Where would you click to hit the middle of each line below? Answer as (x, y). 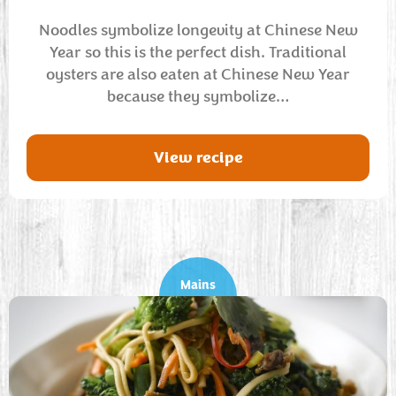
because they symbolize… (198, 96)
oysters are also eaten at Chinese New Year (198, 74)
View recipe (198, 157)
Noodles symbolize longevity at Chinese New (198, 30)
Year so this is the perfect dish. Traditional (198, 52)
